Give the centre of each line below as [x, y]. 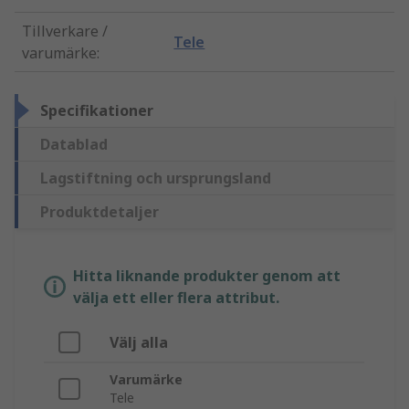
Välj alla [139, 343]
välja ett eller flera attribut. [176, 298]
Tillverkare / [65, 31]
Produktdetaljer [100, 212]
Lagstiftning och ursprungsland [156, 178]
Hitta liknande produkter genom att [207, 276]
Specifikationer [97, 111]
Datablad [74, 145]
